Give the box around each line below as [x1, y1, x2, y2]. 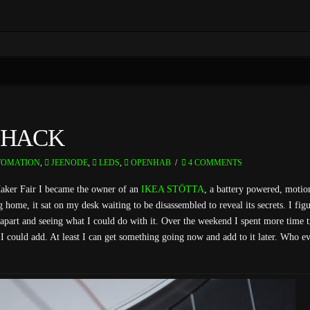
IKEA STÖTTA [138, 183, 204, 194]
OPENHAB [129, 158, 172, 167]
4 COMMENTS [185, 158, 242, 167]
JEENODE [49, 158, 89, 167]
